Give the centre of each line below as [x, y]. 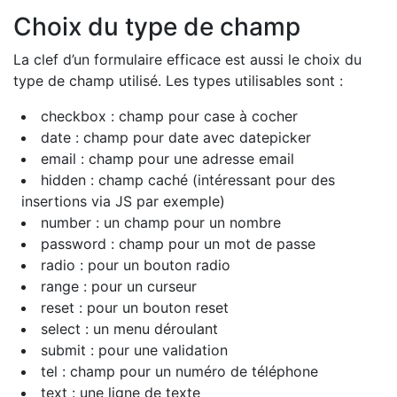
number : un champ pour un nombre [161, 222]
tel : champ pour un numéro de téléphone [179, 371]
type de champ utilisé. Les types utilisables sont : [178, 81]
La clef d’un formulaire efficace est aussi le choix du [187, 59]
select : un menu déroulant [129, 329]
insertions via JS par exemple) [123, 201]
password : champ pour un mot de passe [178, 244]
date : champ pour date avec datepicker [176, 137]
